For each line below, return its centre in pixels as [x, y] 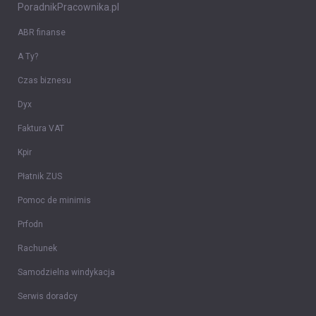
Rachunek [37, 249]
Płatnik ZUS [40, 177]
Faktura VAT [41, 129]
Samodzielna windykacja [66, 273]
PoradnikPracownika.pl [68, 7]
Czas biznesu [44, 81]
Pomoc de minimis [54, 201]
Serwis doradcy [48, 297]
